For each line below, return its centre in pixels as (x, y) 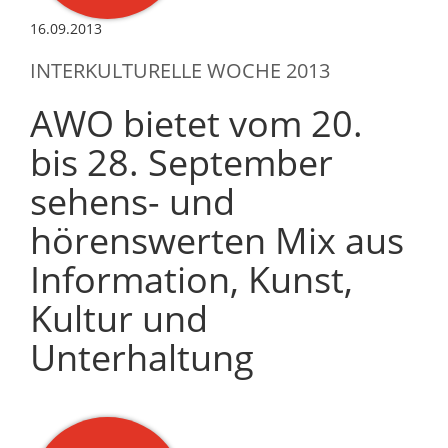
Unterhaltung (142, 357)
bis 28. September (181, 162)
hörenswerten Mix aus (217, 240)
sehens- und (132, 201)
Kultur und (119, 318)
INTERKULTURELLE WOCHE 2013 (180, 70)
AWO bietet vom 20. (196, 123)
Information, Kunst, (191, 279)
